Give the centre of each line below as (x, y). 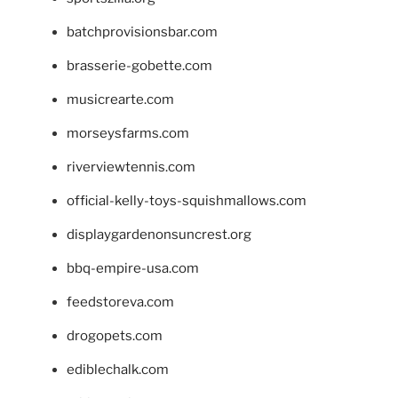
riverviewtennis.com (131, 167)
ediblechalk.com (118, 369)
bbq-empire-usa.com (133, 268)
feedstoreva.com (120, 302)
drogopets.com (115, 335)
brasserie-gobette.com (139, 65)
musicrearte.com (120, 99)
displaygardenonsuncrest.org (159, 234)
